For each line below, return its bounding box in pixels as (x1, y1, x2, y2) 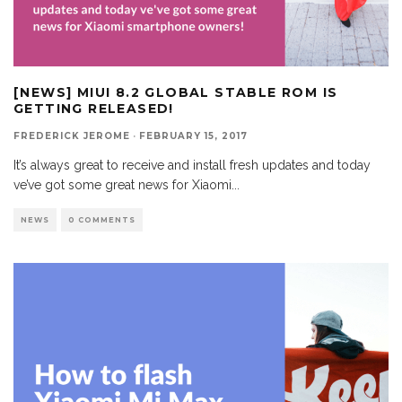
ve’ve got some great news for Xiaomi (13, 178, 232, 192)
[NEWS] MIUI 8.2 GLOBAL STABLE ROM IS (13, 84, 338, 100)
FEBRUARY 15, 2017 (139, 130, 248, 142)
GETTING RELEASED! (13, 100, 174, 117)
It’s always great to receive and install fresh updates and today (13, 158, 371, 172)
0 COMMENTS (68, 215, 135, 224)
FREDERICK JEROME (13, 130, 130, 142)
